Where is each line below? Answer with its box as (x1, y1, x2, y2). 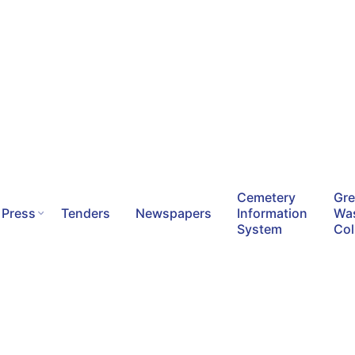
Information (237, 204, 308, 221)
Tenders (60, 204, 110, 221)
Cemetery (237, 189, 296, 205)
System (237, 220, 283, 237)
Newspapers (136, 204, 212, 221)
